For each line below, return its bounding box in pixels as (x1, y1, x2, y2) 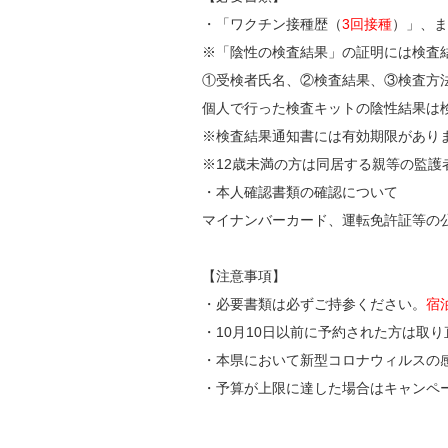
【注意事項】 (202, 268, 286, 284)
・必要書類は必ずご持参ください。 (202, 296, 426, 312)
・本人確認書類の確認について (202, 184, 398, 200)
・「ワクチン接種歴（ (202, 16, 342, 32)
